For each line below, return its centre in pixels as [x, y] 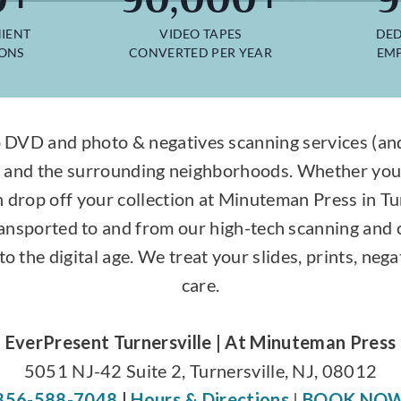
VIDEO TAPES [200, 33]
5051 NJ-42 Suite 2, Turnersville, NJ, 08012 [200, 370]
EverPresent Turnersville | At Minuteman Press [200, 341]
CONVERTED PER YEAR [200, 52]
